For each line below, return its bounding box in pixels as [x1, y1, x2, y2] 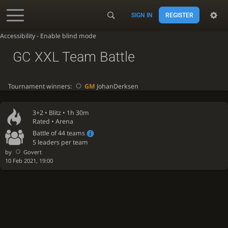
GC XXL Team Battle [12, 48, 135, 65]
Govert [23, 148, 42, 156]
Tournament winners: [8, 81, 73, 91]
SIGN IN [131, 11, 153, 19]
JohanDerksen [95, 81, 138, 91]
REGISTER [165, 11, 193, 19]
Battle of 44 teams [33, 128, 87, 137]
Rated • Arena [33, 117, 74, 126]
